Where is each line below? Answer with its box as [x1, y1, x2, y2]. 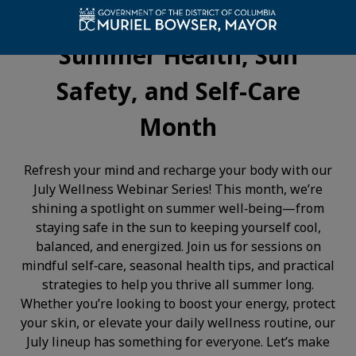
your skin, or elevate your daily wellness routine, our [21, 313, 335, 331]
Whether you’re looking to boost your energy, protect [21, 294, 335, 312]
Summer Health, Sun [58, 38, 298, 72]
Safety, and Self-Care [56, 74, 300, 107]
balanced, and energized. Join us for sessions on [35, 237, 321, 255]
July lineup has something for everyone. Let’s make [26, 332, 330, 350]
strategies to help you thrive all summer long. [42, 275, 314, 293]
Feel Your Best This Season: [19, 2, 337, 36]
